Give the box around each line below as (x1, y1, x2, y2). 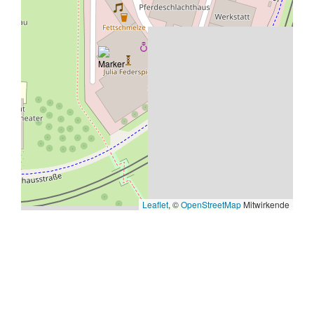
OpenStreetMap (181, 198, 242, 210)
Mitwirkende (241, 198, 290, 210)
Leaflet (142, 198, 169, 210)
